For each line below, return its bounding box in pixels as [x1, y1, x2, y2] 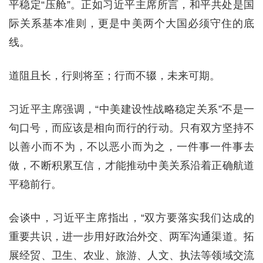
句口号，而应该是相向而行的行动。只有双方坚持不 [9, 122, 254, 134]
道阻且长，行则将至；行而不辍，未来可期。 [9, 70, 220, 82]
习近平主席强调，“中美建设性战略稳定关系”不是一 [9, 103, 254, 116]
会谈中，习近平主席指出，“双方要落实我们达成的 [9, 212, 254, 224]
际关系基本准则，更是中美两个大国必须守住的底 [9, 18, 254, 30]
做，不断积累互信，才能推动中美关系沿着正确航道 [9, 160, 254, 172]
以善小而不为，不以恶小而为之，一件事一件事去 [9, 141, 254, 153]
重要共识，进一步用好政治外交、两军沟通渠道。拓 [9, 231, 254, 243]
